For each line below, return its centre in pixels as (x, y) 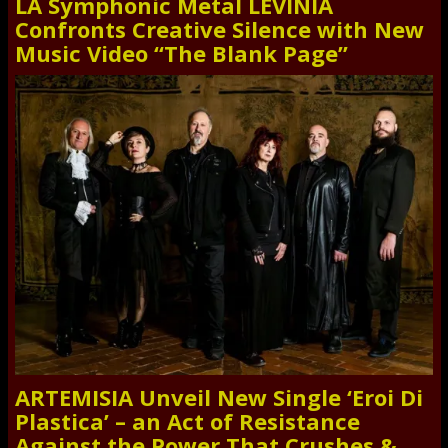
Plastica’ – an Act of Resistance (187, 421)
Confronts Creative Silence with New (219, 29)
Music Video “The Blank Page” (181, 53)
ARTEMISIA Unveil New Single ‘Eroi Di (219, 397)
